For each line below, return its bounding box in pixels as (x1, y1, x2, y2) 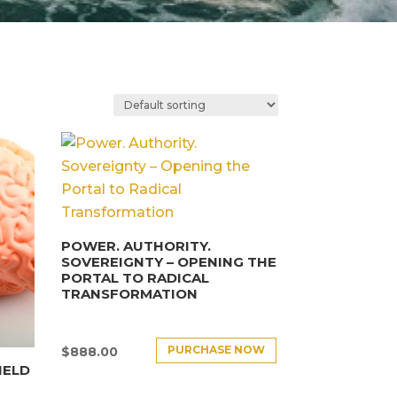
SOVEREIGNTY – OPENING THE (60, 253, 276, 271)
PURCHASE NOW (167, 343, 266, 357)
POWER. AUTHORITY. (60, 237, 211, 255)
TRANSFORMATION (60, 285, 198, 303)
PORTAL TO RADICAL (60, 269, 209, 287)
